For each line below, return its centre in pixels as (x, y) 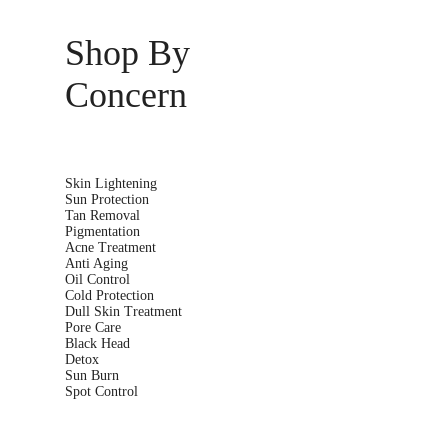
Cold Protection (109, 295)
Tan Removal (102, 215)
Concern (125, 94)
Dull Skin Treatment (123, 311)
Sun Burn (91, 375)
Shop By (127, 52)
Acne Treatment (110, 247)
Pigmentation (102, 231)
